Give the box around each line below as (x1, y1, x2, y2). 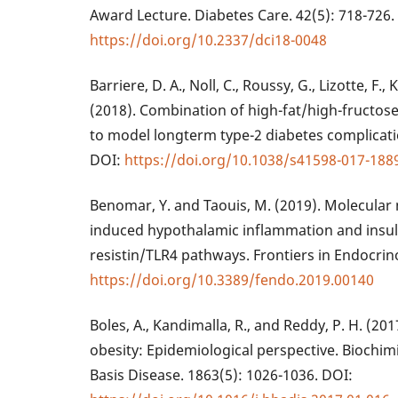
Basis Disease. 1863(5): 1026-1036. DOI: (90, 365, 354, 386)
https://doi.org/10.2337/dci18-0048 (90, 30, 328, 51)
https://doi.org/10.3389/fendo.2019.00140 (90, 270, 375, 291)
